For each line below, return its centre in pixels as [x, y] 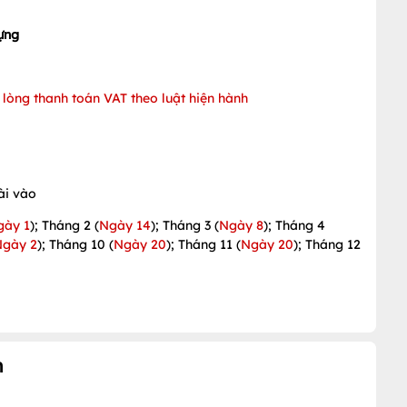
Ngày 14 [125, 225]
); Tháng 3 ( [185, 225]
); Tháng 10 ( [75, 244]
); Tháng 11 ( [203, 244]
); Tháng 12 [327, 244]
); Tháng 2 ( [65, 225]
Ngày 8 [241, 225]
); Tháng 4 [294, 225]
